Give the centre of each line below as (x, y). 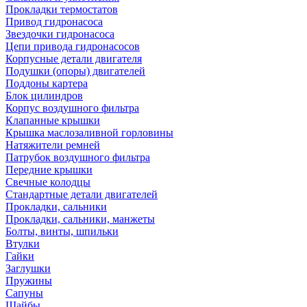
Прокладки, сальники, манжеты (80, 219)
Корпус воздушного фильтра (72, 108)
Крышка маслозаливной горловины (89, 133)
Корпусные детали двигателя (74, 59)
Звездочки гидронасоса (60, 34)
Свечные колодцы (48, 182)
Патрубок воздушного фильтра (78, 157)
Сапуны (24, 293)
